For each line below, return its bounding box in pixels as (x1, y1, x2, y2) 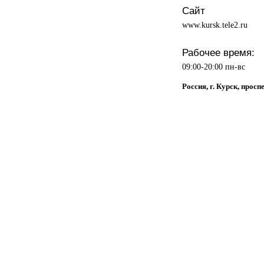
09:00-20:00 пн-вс (181, 61, 245, 71)
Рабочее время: (181, 46, 255, 58)
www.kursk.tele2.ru (181, 19, 247, 29)
